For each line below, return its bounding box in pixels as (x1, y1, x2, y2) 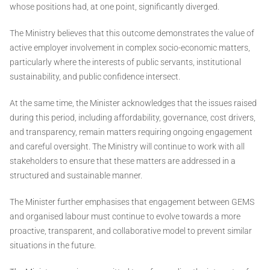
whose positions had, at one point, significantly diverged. (10, 2, 219, 12)
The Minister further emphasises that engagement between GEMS (10, 197, 254, 207)
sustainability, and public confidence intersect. (10, 72, 180, 82)
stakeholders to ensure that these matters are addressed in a (10, 156, 236, 166)
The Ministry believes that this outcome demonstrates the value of (10, 28, 254, 39)
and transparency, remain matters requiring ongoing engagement (10, 127, 253, 137)
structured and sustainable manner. (10, 171, 142, 181)
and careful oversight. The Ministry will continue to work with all (10, 142, 245, 152)
